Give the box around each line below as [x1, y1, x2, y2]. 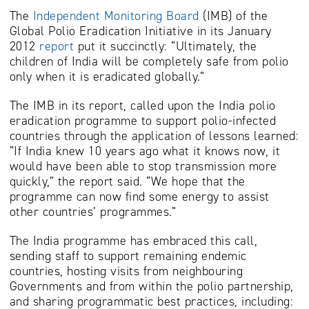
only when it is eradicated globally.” [9, 68, 204, 85]
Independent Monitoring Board [32, 8, 199, 24]
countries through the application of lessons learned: [9, 128, 299, 144]
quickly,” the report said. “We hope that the [9, 173, 246, 190]
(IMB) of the [199, 8, 268, 24]
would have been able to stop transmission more [9, 158, 277, 175]
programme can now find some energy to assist [9, 188, 270, 205]
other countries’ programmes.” [9, 203, 176, 220]
